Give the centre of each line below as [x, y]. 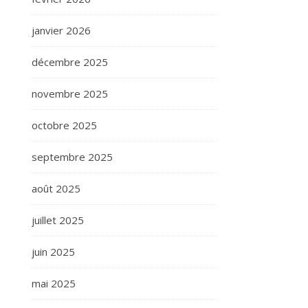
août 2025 [56, 188]
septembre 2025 [72, 157]
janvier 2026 [61, 30]
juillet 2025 [58, 220]
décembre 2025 [70, 62]
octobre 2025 [64, 125]
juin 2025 [53, 252]
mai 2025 [54, 283]
